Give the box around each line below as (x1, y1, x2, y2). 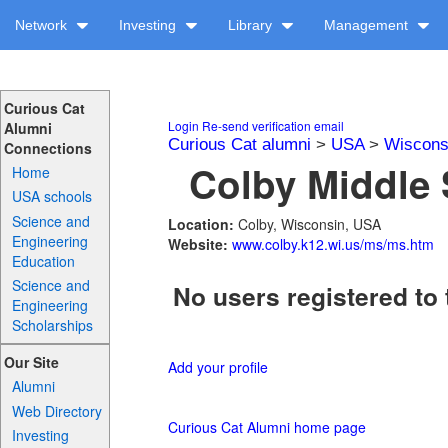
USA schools (12, 186, 93, 207)
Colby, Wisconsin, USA (238, 214, 381, 234)
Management (324, 17, 412, 33)
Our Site (3, 352, 59, 373)
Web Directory (12, 400, 103, 421)
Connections (3, 138, 92, 158)
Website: (168, 234, 232, 254)
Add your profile (168, 357, 268, 378)
